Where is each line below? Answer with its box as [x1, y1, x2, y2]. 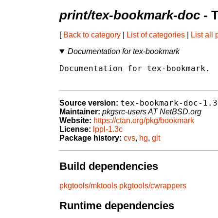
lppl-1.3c [93, 125, 123, 134]
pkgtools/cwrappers [119, 182, 186, 190]
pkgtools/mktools [59, 182, 117, 190]
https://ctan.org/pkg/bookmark [93, 116, 194, 125]
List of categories [127, 31, 185, 39]
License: [59, 125, 91, 134]
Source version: [59, 99, 118, 108]
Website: [59, 116, 91, 125]
